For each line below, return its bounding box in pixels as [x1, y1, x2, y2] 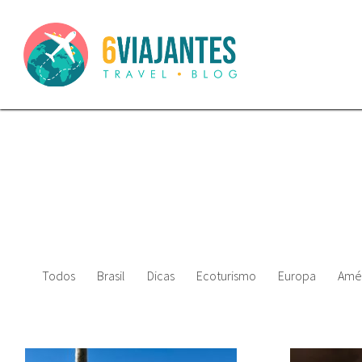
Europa [278, 267, 316, 284]
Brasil [97, 267, 125, 284]
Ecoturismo [196, 267, 256, 284]
